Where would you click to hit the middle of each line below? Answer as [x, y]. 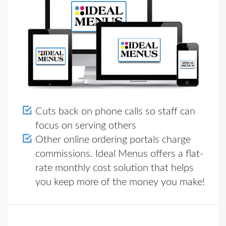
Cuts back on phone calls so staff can [115, 111]
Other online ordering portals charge [113, 140]
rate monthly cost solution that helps [115, 168]
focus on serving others [86, 126]
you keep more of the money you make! [120, 182]
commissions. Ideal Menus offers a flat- [119, 154]
